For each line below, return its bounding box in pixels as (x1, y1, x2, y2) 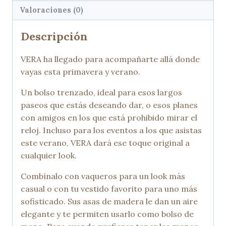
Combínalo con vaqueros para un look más (21, 171, 185, 182)
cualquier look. (21, 150, 77, 161)
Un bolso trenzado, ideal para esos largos (21, 87, 182, 98)
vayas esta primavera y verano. (21, 67, 140, 77)
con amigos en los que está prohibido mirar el (21, 112, 197, 123)
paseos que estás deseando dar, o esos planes (21, 100, 198, 110)
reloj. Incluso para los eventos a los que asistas (21, 125, 202, 136)
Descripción (21, 29, 88, 44)
